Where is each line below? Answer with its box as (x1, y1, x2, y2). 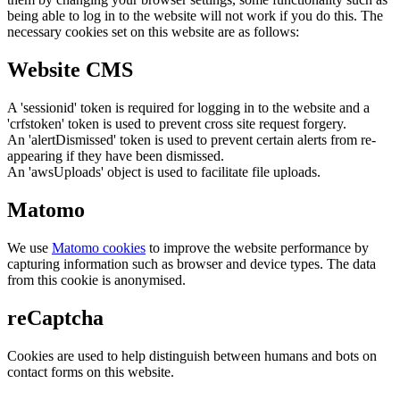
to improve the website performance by (146, 240, 369, 255)
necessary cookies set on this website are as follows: (7, 24, 299, 40)
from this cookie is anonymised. (7, 272, 186, 287)
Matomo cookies (52, 240, 146, 255)
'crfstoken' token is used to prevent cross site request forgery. (7, 116, 346, 132)
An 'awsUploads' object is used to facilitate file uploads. (7, 164, 321, 180)
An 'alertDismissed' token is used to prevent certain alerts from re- (7, 132, 376, 148)
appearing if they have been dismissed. (7, 148, 224, 164)
